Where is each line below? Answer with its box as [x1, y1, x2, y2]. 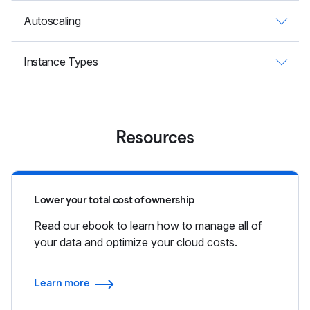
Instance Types [24, 54, 98, 69]
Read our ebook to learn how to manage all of [34, 218, 262, 232]
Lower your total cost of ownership [34, 192, 195, 206]
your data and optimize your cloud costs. [34, 235, 237, 249]
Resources [116, 125, 194, 148]
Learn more [34, 276, 90, 290]
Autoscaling [24, 13, 81, 28]
